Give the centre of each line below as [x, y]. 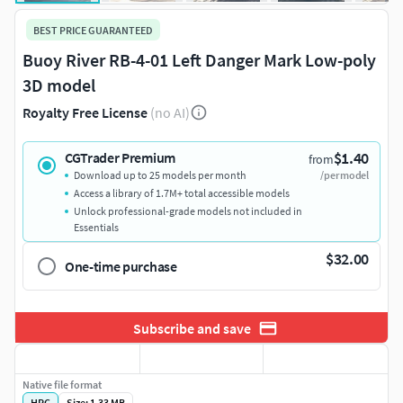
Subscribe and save [192, 328]
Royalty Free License [85, 113]
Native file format [62, 385]
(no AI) [170, 113]
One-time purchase [121, 267]
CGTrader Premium [120, 158]
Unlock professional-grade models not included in [188, 211]
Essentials [96, 228]
